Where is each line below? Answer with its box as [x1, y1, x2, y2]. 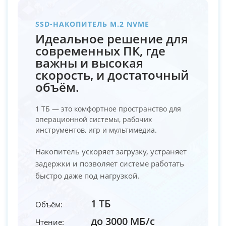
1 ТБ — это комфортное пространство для [35, 103, 181, 114]
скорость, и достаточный [35, 66, 189, 83]
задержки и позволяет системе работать [35, 158, 184, 168]
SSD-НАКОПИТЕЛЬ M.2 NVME [35, 19, 149, 29]
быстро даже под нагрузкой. [35, 170, 140, 181]
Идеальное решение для [35, 30, 188, 47]
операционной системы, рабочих [35, 114, 152, 124]
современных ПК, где [35, 42, 165, 59]
